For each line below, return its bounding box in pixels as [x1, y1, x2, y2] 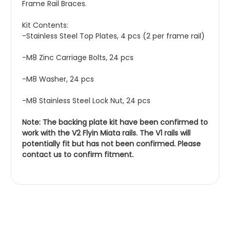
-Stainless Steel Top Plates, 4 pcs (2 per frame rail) [22, 31, 205, 42]
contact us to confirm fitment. [22, 149, 133, 160]
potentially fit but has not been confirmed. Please [22, 139, 201, 149]
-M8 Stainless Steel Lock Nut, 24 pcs [22, 95, 150, 106]
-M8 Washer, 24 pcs [22, 74, 94, 85]
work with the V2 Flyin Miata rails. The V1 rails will [22, 128, 190, 139]
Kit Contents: [22, 20, 68, 31]
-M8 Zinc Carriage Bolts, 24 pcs [22, 52, 133, 63]
